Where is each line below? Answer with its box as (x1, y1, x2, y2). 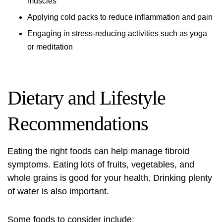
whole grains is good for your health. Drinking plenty (7, 173, 212, 183)
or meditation (27, 43, 73, 51)
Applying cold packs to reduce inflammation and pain (27, 13, 213, 21)
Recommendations (7, 112, 148, 135)
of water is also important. (7, 186, 109, 196)
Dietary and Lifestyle (7, 87, 166, 109)
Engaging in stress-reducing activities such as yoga (27, 29, 207, 38)
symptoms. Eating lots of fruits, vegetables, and (7, 160, 194, 169)
